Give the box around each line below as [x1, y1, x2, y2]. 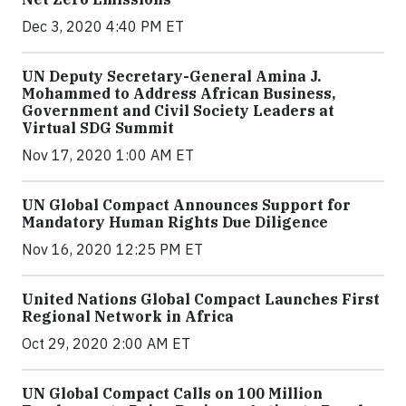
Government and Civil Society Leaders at [22, 101, 334, 120]
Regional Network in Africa [22, 307, 234, 325]
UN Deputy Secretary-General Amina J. [22, 67, 321, 85]
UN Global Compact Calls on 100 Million [22, 384, 323, 402]
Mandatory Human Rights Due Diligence [22, 213, 328, 231]
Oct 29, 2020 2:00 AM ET [22, 334, 190, 353]
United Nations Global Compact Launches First [22, 290, 380, 308]
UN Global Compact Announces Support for [22, 196, 351, 214]
